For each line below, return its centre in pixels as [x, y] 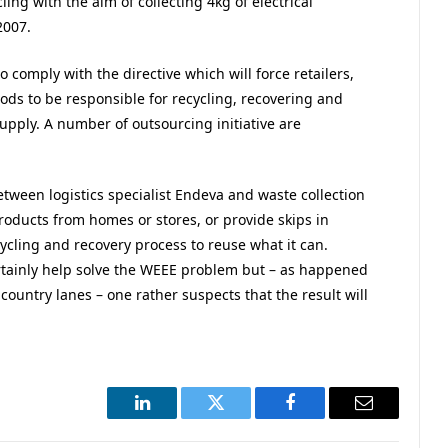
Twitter [240, 417]
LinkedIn [173, 417]
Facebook [323, 417]
